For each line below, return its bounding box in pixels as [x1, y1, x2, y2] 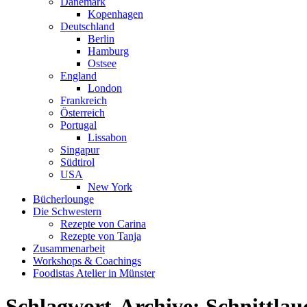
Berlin [88, 33, 114, 45]
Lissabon [88, 132, 127, 143]
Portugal [60, 119, 97, 131]
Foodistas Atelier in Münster [33, 267, 155, 279]
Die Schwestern [33, 206, 101, 217]
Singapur [60, 144, 99, 156]
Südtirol [60, 156, 95, 168]
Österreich [60, 107, 105, 119]
